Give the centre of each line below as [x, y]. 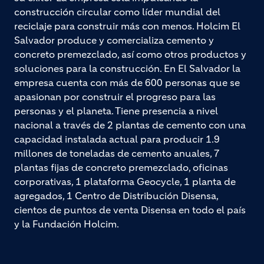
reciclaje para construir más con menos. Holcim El [127, 26]
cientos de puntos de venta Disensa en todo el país [130, 209]
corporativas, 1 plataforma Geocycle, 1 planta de [125, 181]
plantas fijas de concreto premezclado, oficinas [121, 167]
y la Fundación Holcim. [67, 224]
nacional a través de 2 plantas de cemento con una [130, 125]
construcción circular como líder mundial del [117, 11]
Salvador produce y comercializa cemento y [114, 40]
